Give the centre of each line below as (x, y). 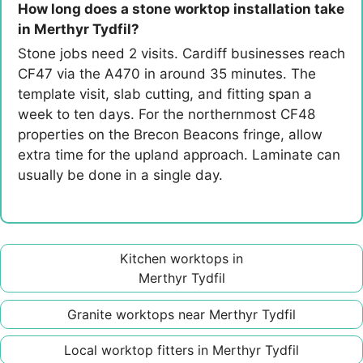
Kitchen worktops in (181, 259)
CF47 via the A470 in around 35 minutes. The (167, 73)
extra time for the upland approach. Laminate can (179, 154)
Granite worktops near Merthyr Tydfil (181, 314)
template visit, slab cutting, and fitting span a (165, 94)
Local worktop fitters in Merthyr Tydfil (181, 350)
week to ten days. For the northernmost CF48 (167, 114)
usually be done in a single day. (120, 175)
